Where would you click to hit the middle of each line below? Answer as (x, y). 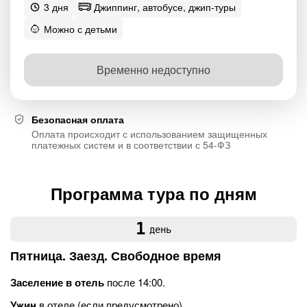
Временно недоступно (153, 70)
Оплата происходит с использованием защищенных (149, 134)
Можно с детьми (81, 29)
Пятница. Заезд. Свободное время (116, 256)
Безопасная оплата (78, 119)
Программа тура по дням (153, 193)
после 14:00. (135, 282)
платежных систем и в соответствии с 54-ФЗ (131, 145)
